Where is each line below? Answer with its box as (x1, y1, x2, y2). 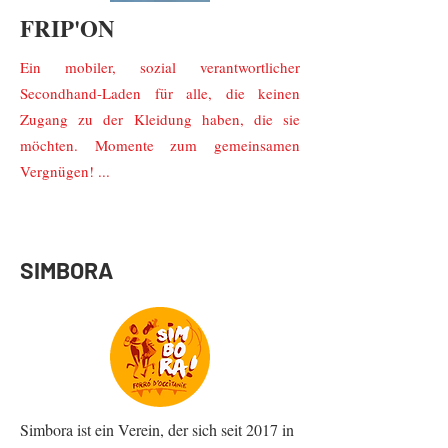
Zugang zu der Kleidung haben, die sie (20, 109, 300, 129)
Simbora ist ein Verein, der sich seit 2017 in (20, 419, 294, 440)
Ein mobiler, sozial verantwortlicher (20, 57, 300, 77)
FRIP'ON (20, 11, 115, 45)
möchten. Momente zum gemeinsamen (20, 135, 300, 155)
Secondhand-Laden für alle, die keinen (20, 83, 300, 103)
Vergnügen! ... (20, 161, 110, 181)
